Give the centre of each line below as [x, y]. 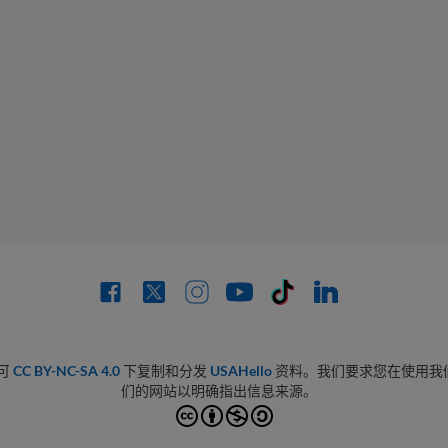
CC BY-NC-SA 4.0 [66, 370]
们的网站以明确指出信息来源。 [219, 390]
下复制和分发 [164, 370]
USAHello [240, 370]
